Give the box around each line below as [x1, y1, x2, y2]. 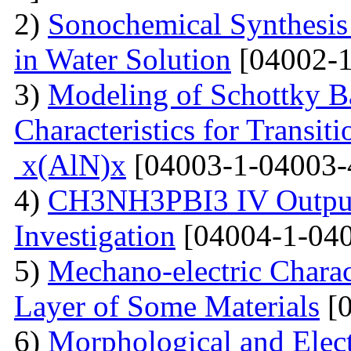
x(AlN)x [14, 147, 126, 182]
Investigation [14, 218, 175, 252]
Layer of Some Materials [14, 288, 320, 323]
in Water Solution [14, 42, 231, 76]
